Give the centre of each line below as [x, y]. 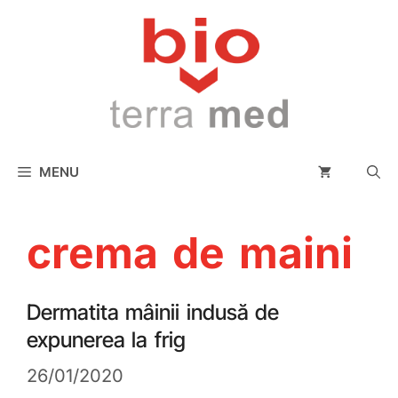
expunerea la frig [106, 340]
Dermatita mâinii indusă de [153, 313]
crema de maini [190, 253]
